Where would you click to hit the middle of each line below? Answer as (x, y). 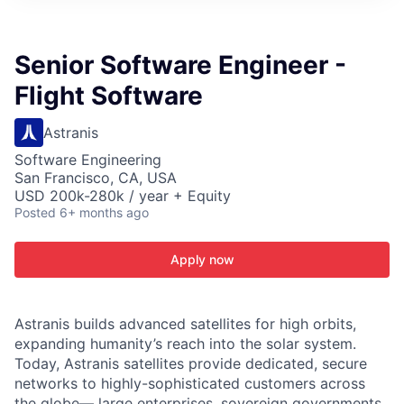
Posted (35, 212)
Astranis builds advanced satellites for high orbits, (185, 324)
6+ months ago (104, 212)
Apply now (202, 259)
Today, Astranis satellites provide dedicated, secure (191, 363)
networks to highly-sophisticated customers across (190, 383)
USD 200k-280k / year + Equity (123, 196)
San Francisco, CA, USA (96, 178)
